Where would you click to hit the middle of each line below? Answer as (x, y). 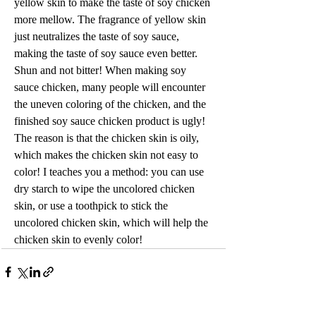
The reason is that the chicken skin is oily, (108, 138)
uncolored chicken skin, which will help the (113, 222)
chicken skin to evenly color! (78, 239)
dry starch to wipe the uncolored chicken (106, 188)
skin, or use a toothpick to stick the (92, 205)
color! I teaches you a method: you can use (110, 171)
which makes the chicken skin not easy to (108, 154)
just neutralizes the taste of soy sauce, (98, 36)
